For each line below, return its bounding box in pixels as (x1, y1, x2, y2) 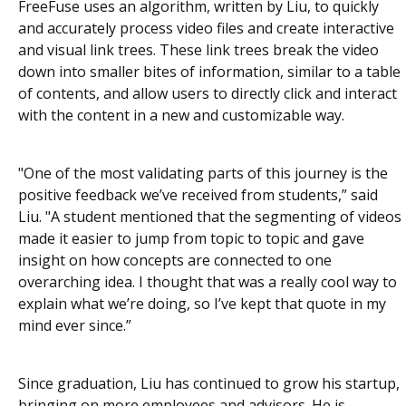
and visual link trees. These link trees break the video (18, 39, 379, 60)
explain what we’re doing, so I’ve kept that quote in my (18, 293, 386, 314)
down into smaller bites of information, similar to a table (18, 61, 401, 82)
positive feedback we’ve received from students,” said (18, 184, 378, 205)
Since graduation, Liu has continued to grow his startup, (18, 372, 400, 393)
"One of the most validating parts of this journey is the (18, 162, 388, 183)
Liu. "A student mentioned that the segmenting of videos (18, 206, 401, 227)
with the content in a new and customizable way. (18, 104, 344, 125)
